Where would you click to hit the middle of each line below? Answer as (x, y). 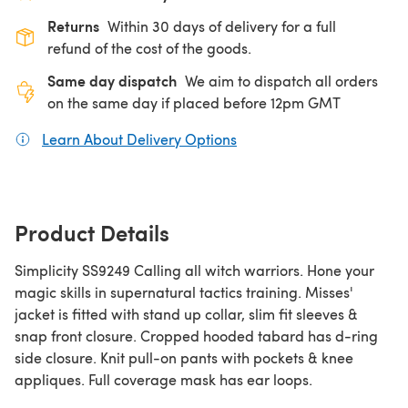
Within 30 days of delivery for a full (222, 25)
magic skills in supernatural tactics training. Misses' (184, 291)
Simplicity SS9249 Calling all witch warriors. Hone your (194, 270)
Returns (73, 25)
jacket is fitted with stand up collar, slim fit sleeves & (186, 313)
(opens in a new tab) (305, 138)
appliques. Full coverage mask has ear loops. (163, 379)
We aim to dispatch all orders (281, 80)
